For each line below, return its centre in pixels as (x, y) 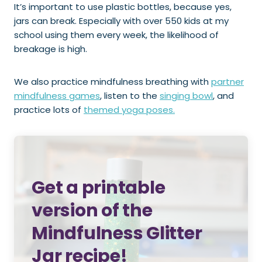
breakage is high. (51, 49)
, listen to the (130, 96)
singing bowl (186, 96)
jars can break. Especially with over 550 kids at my (121, 21)
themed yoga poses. (129, 110)
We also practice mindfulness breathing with (113, 82)
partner (227, 82)
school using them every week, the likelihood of (116, 35)
